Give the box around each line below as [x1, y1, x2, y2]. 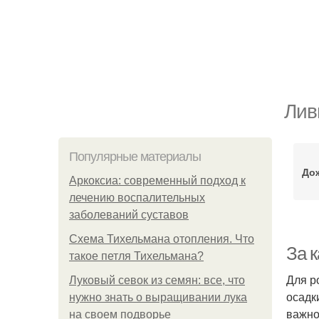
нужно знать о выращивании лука [69, 291, 247, 303]
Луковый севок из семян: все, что [69, 274, 245, 286]
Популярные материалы [69, 150, 201, 164]
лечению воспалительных [69, 192, 205, 204]
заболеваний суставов [69, 209, 189, 221]
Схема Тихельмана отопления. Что [69, 233, 254, 245]
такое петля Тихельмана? [69, 250, 204, 262]
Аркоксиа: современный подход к [69, 174, 246, 187]
